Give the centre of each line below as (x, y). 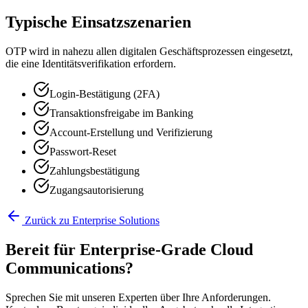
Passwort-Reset (83, 152)
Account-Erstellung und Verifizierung (131, 133)
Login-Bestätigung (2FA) (104, 94)
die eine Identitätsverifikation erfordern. (91, 64)
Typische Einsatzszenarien (98, 22)
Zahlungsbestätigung (95, 171)
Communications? (69, 268)
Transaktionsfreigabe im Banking (121, 113)
